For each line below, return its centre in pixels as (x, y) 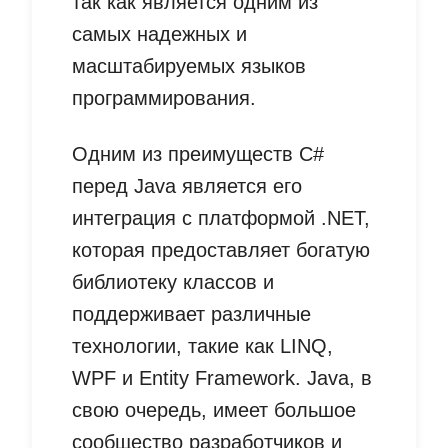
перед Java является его (187, 186)
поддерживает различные (191, 314)
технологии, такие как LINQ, (202, 346)
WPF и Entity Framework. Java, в (222, 378)
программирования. (164, 98)
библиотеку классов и (173, 282)
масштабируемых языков (189, 66)
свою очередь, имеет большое (214, 410)
